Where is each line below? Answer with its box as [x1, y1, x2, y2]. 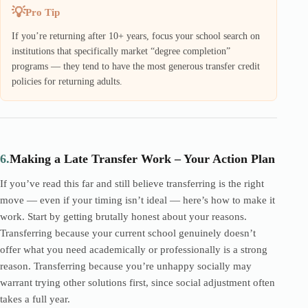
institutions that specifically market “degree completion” [12, 46, 230, 56]
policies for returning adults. [12, 76, 122, 87]
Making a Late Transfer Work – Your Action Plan [10, 152, 275, 166]
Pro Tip [25, 7, 60, 18]
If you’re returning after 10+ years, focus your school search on [12, 31, 260, 41]
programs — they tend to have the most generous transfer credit [12, 61, 260, 71]
